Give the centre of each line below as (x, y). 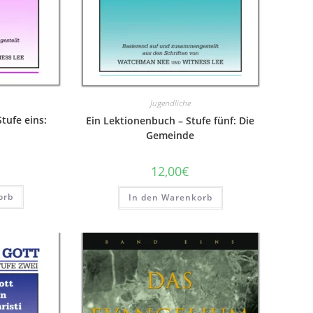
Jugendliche (170, 103)
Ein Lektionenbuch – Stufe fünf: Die (170, 121)
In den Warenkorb (170, 197)
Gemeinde (170, 135)
